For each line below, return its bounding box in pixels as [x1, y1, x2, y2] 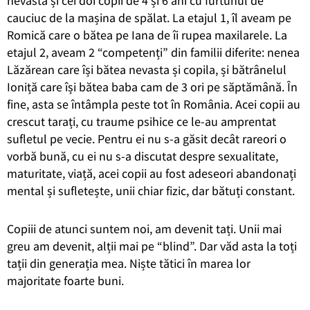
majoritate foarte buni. [7, 272, 124, 289]
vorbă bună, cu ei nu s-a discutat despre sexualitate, [7, 147, 278, 164]
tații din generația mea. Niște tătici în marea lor [7, 255, 250, 271]
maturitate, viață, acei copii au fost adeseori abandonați [7, 165, 296, 181]
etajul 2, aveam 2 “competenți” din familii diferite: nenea [7, 44, 300, 60]
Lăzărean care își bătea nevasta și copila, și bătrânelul [7, 61, 286, 77]
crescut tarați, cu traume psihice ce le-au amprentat [7, 113, 276, 129]
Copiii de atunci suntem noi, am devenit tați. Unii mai [7, 220, 282, 237]
